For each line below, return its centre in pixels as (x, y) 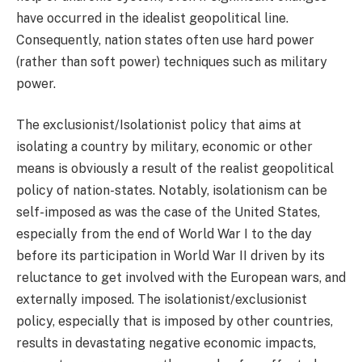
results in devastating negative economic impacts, (166, 343)
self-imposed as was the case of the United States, (168, 213)
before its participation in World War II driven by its (170, 256)
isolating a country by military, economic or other (164, 147)
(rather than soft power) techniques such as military (172, 61)
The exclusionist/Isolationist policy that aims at (159, 125)
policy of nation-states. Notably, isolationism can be (172, 191)
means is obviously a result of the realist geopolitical (175, 169)
